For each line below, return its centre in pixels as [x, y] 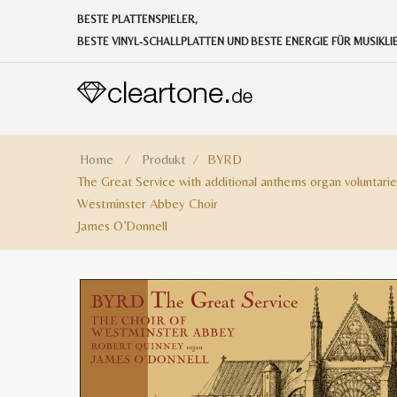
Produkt [163, 159]
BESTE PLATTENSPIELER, [137, 19]
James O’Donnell [122, 226]
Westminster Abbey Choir [148, 203]
